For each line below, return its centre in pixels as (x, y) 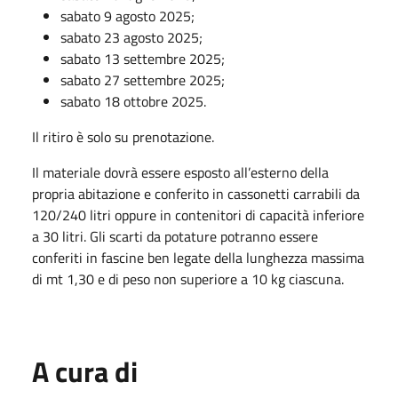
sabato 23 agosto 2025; (131, 37)
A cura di (85, 371)
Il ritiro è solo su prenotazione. (123, 136)
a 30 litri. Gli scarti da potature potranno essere (175, 236)
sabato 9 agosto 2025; (127, 16)
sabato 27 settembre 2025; (143, 80)
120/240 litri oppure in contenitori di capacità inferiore (198, 215)
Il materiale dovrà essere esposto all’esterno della (180, 172)
